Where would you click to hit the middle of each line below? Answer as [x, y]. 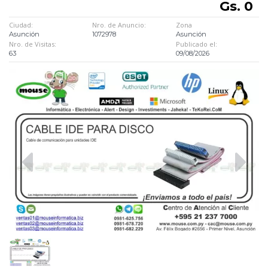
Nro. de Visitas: [33, 44]
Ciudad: [21, 25]
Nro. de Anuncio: [119, 25]
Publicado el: [196, 44]
